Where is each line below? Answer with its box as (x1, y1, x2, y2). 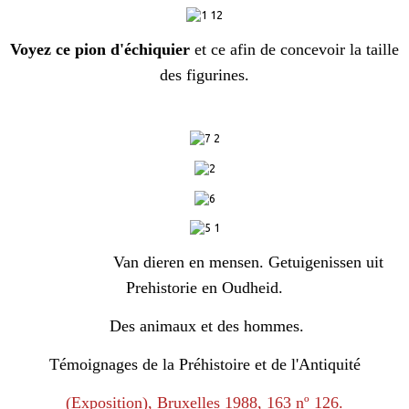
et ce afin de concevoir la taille (194, 40, 399, 59)
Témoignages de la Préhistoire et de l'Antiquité (48, 355, 361, 374)
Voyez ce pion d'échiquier (10, 40, 194, 59)
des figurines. (160, 66, 249, 85)
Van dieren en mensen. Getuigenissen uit (26, 253, 383, 272)
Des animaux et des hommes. (105, 317, 304, 336)
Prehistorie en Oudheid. (126, 278, 283, 298)
